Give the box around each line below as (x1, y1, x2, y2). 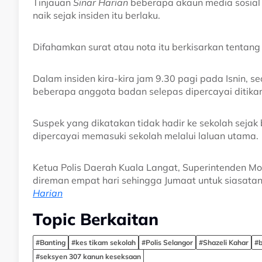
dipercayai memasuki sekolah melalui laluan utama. (33, 130, 258, 142)
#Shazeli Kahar (199, 238, 249, 247)
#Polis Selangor (142, 238, 193, 247)
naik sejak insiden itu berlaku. (33, 9, 160, 22)
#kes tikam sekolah (71, 238, 136, 247)
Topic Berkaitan (33, 209, 158, 230)
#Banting (36, 238, 65, 247)
